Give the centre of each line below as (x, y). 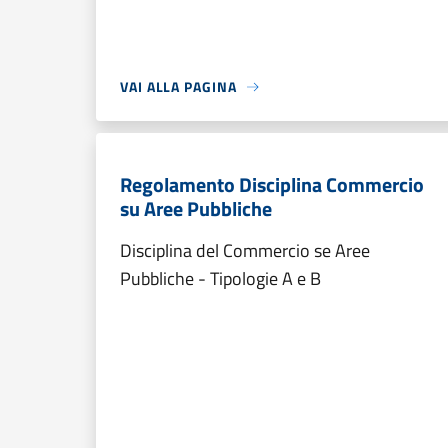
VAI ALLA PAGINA (178, 86)
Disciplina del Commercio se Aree (245, 250)
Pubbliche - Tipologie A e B (220, 278)
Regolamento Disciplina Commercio (272, 184)
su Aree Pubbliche (196, 208)
